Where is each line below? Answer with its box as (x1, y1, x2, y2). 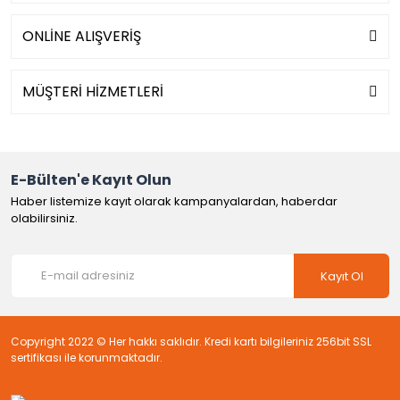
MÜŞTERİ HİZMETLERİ (22, 81, 163, 102)
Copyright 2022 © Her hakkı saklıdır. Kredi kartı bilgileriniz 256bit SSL (11, 334, 371, 349)
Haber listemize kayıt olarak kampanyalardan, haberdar (11, 193, 337, 210)
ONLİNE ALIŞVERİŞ (22, 26, 141, 46)
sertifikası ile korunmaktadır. (11, 350, 162, 365)
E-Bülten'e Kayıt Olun (11, 170, 171, 190)
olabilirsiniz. (11, 210, 78, 227)
